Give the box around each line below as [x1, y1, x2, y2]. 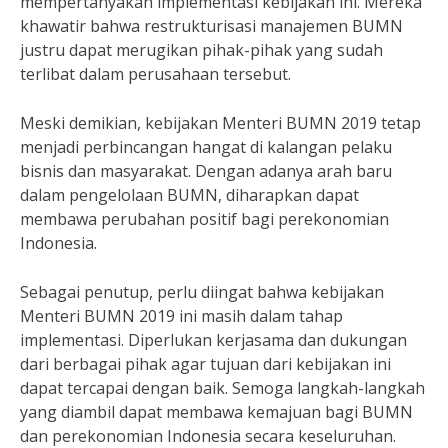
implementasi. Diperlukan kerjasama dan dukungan [20, 329, 407, 351]
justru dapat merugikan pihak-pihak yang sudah [20, 39, 383, 61]
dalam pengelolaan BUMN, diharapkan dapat [20, 184, 359, 206]
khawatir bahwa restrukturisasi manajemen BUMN [20, 15, 403, 37]
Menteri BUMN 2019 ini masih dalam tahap [20, 305, 343, 327]
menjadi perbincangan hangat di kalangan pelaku [20, 136, 392, 158]
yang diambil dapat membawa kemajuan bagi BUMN [20, 401, 413, 423]
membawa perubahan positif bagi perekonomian [20, 208, 389, 230]
